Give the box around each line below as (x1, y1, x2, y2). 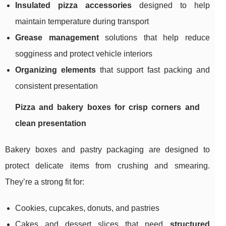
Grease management (15, 33, 99, 42)
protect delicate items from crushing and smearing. (5, 161, 210, 171)
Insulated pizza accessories (15, 1, 132, 10)
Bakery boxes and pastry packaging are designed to (5, 145, 210, 154)
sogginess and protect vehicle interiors (15, 49, 152, 59)
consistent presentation (15, 82, 98, 91)
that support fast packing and (95, 66, 210, 75)
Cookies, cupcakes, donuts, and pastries (15, 204, 159, 213)
